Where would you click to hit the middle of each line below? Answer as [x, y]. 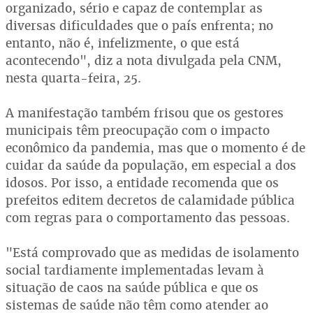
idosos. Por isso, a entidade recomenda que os [142, 183]
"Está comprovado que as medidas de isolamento [152, 253]
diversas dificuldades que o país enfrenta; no [139, 26]
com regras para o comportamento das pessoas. [148, 218]
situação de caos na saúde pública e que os [132, 287]
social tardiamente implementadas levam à [135, 270]
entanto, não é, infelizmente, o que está [123, 43]
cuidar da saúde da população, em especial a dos [151, 165]
